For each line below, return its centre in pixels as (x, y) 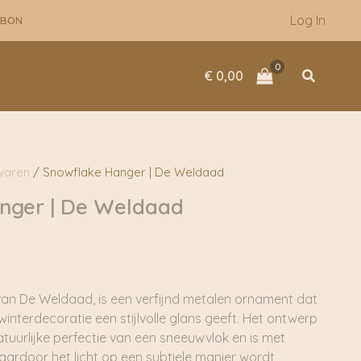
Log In (308, 20)
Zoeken (327, 74)
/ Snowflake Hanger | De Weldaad (127, 172)
